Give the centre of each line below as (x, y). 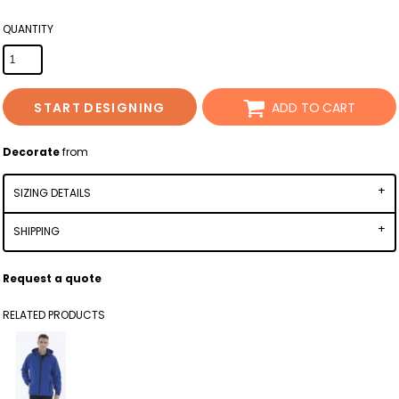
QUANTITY (28, 29)
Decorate (31, 152)
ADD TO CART (313, 107)
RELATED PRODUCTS (54, 315)
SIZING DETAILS (52, 193)
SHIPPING (37, 231)
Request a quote (52, 278)
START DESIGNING (100, 107)
